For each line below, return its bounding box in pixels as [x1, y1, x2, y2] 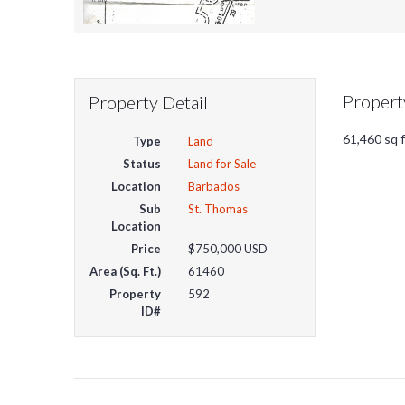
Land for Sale [188, 155, 257, 171]
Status [123, 155, 162, 171]
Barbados [188, 178, 240, 193]
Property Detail [89, 90, 208, 113]
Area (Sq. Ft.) [89, 263, 162, 278]
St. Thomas [188, 201, 249, 216]
